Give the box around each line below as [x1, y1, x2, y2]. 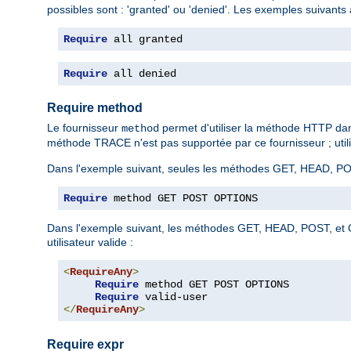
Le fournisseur [47, 121, 121, 134]
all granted [107, 32, 183, 45]
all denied [107, 67, 176, 80]
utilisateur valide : [47, 235, 133, 248]
